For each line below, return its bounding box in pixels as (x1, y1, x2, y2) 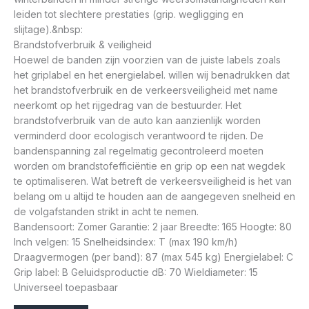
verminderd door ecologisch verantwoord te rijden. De (14, 129, 263, 141)
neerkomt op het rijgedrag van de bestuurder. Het (14, 99, 241, 111)
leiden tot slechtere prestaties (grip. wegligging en (14, 8, 243, 20)
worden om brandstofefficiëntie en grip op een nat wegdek (14, 159, 286, 172)
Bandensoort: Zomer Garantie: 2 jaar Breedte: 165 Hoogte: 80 (14, 220, 292, 232)
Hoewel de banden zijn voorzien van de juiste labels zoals (14, 53, 281, 66)
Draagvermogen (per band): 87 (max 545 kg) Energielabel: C (14, 250, 293, 263)
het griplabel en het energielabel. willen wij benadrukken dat (14, 68, 290, 81)
